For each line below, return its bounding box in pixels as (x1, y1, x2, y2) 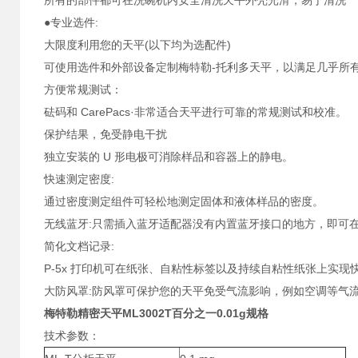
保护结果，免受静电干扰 (44, 128, 167, 141)
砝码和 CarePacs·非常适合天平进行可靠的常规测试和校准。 (44, 105, 347, 118)
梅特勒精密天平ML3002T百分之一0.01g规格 (44, 307, 268, 320)
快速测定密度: (44, 173, 114, 185)
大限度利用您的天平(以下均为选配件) (44, 38, 231, 51)
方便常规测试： (44, 83, 122, 96)
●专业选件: (44, 16, 98, 29)
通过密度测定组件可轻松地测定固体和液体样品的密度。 (44, 195, 324, 208)
